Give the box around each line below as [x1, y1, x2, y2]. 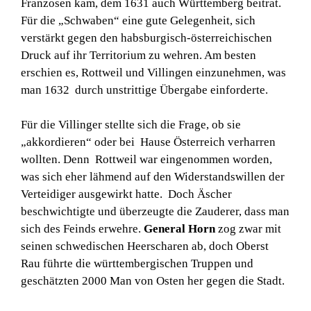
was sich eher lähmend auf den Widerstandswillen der [21, 170, 285, 184]
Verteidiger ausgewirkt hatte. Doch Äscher [21, 187, 232, 201]
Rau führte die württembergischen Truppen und [21, 257, 253, 271]
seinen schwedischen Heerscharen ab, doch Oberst [21, 239, 269, 253]
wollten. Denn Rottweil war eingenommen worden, [21, 153, 272, 167]
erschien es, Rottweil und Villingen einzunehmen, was [21, 65, 286, 79]
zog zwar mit [215, 222, 281, 236]
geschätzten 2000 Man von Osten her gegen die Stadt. [21, 274, 285, 288]
